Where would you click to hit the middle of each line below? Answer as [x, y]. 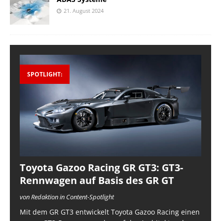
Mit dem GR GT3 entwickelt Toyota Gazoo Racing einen [110, 212]
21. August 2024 [84, 10]
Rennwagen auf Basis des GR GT [97, 181]
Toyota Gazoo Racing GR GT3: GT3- [101, 168]
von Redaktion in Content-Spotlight [67, 197]
